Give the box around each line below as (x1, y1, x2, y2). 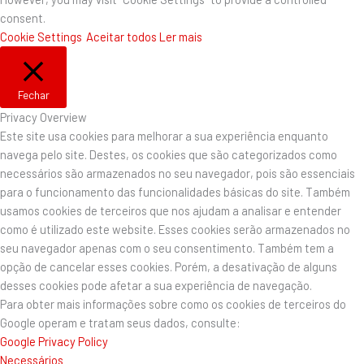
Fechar (17, 87, 50, 102)
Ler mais (159, 28, 202, 44)
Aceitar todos (86, 28, 157, 44)
